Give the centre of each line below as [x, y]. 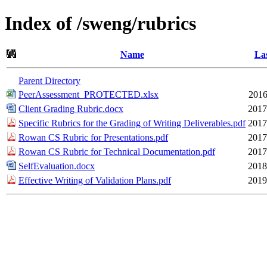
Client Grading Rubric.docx [71, 108]
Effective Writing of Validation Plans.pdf [95, 180]
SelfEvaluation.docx [57, 166]
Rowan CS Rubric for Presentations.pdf [93, 137]
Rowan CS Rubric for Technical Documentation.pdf [117, 151]
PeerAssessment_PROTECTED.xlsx [89, 94]
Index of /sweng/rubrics [100, 24]
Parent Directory [49, 80]
